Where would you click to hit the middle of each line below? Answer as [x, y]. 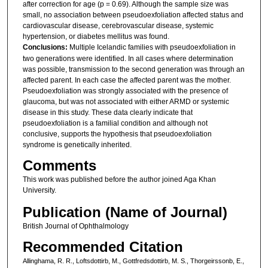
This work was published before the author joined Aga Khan [119, 180]
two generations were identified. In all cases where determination [128, 58]
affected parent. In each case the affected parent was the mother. [127, 80]
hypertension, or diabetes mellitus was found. [96, 36]
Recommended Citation [103, 247]
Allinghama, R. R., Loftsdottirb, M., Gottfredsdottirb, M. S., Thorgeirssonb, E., [133, 261]
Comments [59, 166]
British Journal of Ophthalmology [75, 226]
